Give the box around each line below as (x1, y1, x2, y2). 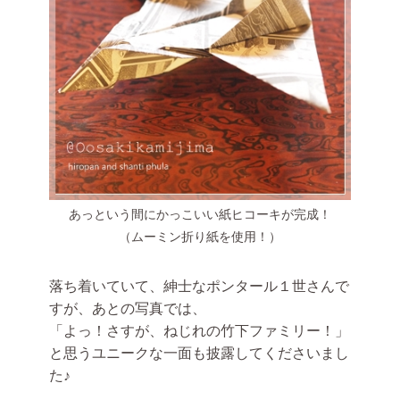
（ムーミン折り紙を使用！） (119, 229, 281, 244)
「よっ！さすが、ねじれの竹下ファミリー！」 (49, 322, 349, 338)
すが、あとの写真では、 (49, 300, 206, 316)
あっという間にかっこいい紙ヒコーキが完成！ (69, 206, 331, 221)
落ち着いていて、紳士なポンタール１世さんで (49, 278, 349, 294)
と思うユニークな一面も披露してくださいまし (49, 345, 349, 361)
